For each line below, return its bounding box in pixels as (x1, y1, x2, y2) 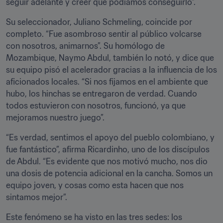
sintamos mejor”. (6, 192, 67, 202)
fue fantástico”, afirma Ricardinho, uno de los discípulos (6, 144, 210, 154)
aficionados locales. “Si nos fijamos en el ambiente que (6, 77, 208, 87)
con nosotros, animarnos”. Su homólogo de (6, 41, 165, 51)
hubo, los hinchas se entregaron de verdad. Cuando (6, 89, 197, 99)
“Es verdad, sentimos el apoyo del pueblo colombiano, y (6, 132, 215, 142)
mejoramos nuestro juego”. (6, 112, 105, 122)
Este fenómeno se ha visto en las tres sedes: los (6, 212, 182, 222)
